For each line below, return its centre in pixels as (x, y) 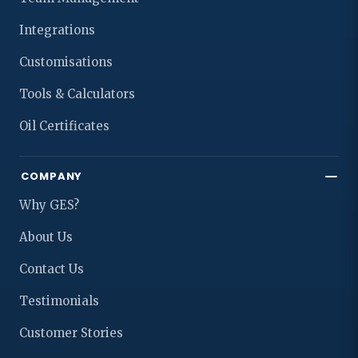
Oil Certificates (64, 126)
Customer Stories (71, 333)
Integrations (57, 30)
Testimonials (59, 301)
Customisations (66, 62)
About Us (46, 237)
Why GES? (49, 205)
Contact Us (52, 269)
